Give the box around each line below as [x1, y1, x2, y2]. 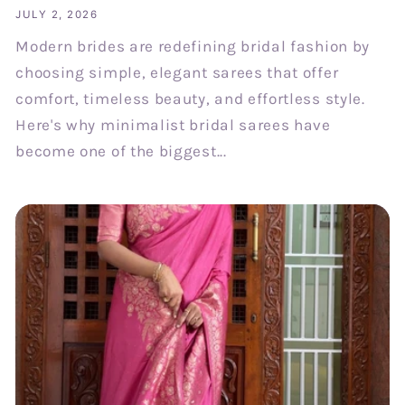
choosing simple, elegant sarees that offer [15, 62, 339, 81]
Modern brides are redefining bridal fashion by [15, 36, 370, 55]
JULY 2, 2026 [15, 8, 99, 22]
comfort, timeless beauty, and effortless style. [15, 89, 365, 108]
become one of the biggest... [15, 141, 227, 160]
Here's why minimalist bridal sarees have [15, 115, 331, 134]
